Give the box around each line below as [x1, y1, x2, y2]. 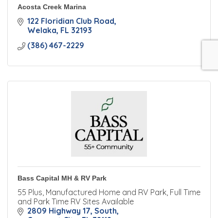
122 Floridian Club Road [27, 16, 114, 26]
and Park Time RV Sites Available [18, 197, 134, 206]
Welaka [27, 25, 56, 35]
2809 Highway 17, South [27, 206, 117, 216]
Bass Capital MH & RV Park [18, 174, 107, 182]
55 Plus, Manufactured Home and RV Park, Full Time [18, 187, 200, 197]
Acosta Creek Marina [18, 3, 86, 11]
